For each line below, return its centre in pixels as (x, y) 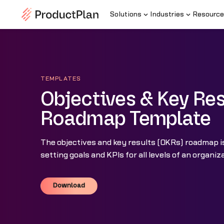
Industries (167, 14)
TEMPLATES (61, 78)
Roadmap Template (125, 119)
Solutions (126, 14)
